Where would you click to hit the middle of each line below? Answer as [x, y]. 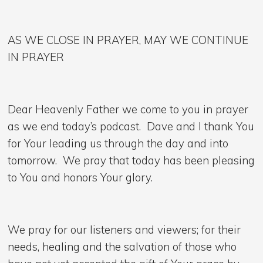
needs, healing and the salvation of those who [122, 247]
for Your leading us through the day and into [118, 144]
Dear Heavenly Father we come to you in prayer [128, 109]
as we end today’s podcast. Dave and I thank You [131, 127]
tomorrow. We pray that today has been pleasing [131, 161]
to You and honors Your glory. [80, 178]
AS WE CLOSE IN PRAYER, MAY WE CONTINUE [128, 40]
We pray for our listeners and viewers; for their [124, 230]
